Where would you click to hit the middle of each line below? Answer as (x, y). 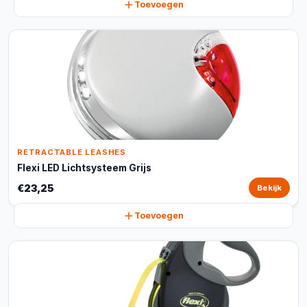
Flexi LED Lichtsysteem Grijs (84, 168)
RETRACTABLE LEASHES (72, 152)
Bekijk (269, 188)
